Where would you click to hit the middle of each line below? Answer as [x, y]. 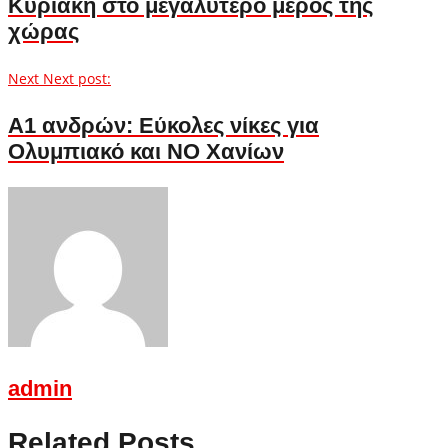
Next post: [77, 78]
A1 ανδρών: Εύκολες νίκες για [163, 125]
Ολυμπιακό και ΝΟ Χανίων [146, 151]
